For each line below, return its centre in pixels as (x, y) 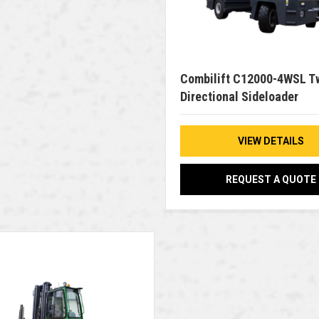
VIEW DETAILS (271, 141)
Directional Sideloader (239, 97)
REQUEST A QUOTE (271, 180)
